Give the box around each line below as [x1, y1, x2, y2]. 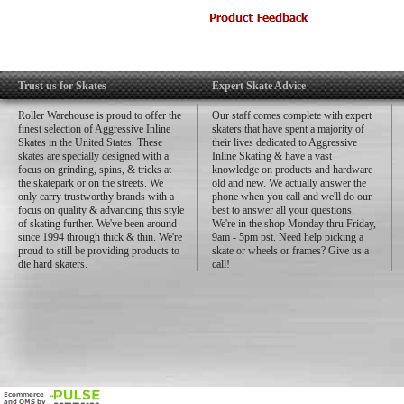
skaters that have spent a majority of [212, 123, 364, 135]
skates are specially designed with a [18, 150, 169, 162]
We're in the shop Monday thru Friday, [212, 217, 376, 230]
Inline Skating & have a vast [212, 150, 332, 162]
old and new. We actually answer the [212, 177, 366, 189]
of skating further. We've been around [18, 217, 177, 230]
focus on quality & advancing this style [18, 204, 184, 216]
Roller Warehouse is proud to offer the [18, 109, 181, 122]
